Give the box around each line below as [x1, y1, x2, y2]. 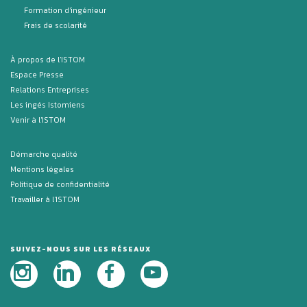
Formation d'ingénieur [24, 5, 106, 16]
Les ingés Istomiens [10, 99, 85, 111]
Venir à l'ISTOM [10, 114, 66, 126]
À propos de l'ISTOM [10, 54, 85, 66]
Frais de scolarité [24, 20, 87, 32]
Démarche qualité [10, 149, 77, 160]
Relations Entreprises [10, 84, 89, 96]
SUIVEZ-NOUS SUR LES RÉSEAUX [10, 244, 151, 255]
